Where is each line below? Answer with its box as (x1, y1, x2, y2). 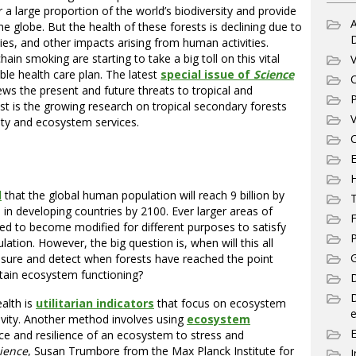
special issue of (161, 66, 253, 82)
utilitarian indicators (36, 295, 154, 311)
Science (253, 66, 294, 82)
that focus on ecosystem (154, 295, 286, 311)
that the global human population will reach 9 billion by (2, 187, 284, 203)
